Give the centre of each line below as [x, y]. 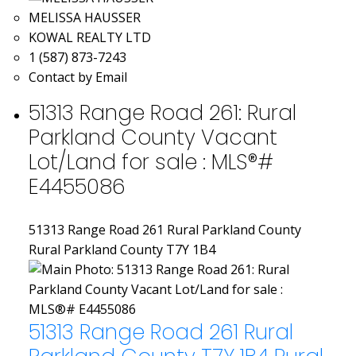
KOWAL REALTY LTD [89, 38]
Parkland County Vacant [153, 137]
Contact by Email [77, 77]
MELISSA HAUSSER [84, 18]
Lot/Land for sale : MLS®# [151, 162]
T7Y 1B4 [190, 249]
